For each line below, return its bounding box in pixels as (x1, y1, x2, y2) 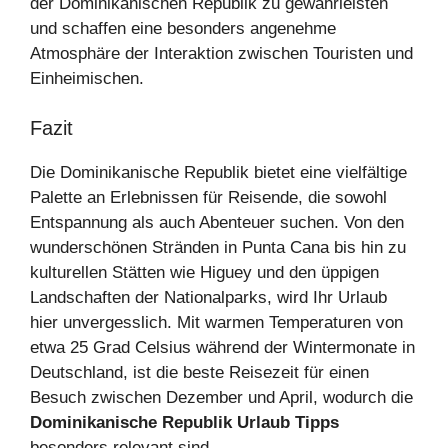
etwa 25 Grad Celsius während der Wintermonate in (30, 338, 415, 358)
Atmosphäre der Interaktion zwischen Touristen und (30, 43, 413, 63)
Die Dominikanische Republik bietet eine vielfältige (30, 163, 407, 183)
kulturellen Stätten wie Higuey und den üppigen (30, 263, 379, 283)
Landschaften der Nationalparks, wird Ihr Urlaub (30, 288, 387, 308)
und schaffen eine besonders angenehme (30, 18, 336, 38)
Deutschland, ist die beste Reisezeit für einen (30, 363, 369, 383)
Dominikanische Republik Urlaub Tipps (30, 413, 339, 433)
